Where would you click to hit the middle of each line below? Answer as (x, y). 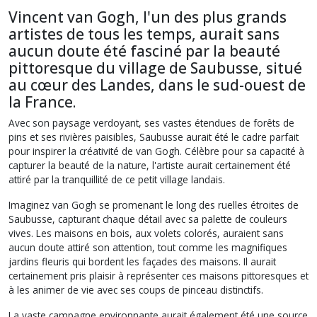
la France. (42, 102)
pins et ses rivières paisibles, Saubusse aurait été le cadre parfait (154, 137)
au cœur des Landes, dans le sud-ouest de (157, 85)
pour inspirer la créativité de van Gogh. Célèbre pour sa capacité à (156, 151)
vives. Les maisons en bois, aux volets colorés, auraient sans (146, 233)
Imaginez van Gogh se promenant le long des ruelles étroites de (154, 205)
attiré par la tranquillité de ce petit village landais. (117, 179)
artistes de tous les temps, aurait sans (144, 34)
